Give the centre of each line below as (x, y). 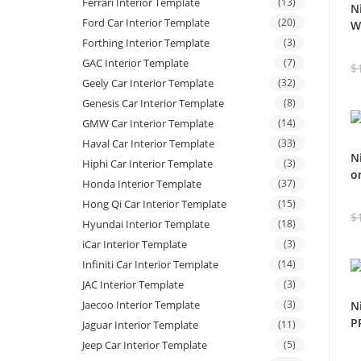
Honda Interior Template (142, 184)
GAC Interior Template (135, 63)
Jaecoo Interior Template (141, 305)
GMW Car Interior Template (148, 124)
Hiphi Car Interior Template (147, 164)
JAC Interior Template (133, 285)
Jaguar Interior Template (140, 325)
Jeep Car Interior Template (145, 345)
